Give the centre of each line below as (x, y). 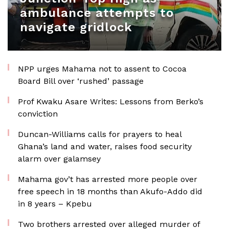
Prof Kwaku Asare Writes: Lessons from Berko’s (111, 101)
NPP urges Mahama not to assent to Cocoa (102, 69)
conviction (38, 114)
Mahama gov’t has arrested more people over (108, 179)
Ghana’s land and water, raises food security (105, 146)
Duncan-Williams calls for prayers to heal (100, 134)
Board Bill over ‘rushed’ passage (81, 81)
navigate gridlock (76, 27)
